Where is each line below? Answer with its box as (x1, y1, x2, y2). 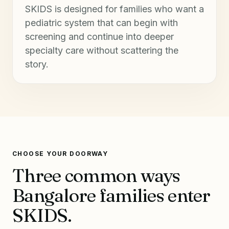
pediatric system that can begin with (25, 17, 178, 29)
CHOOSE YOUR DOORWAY (12, 150, 108, 158)
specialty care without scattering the (25, 45, 178, 56)
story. (25, 59, 49, 70)
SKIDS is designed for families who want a (25, 4, 204, 15)
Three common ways (12, 164, 180, 187)
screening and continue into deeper (25, 31, 174, 42)
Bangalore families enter (12, 184, 211, 207)
